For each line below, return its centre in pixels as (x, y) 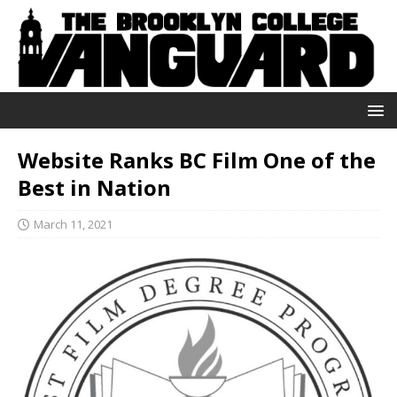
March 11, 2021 (73, 224)
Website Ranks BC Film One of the (197, 160)
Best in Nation (94, 187)
